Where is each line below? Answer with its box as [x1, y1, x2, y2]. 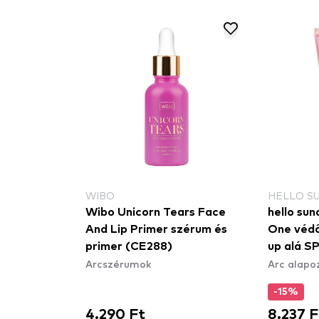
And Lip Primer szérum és [85, 224, 227, 235]
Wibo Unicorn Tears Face [85, 206, 226, 218]
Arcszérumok [85, 257, 151, 270]
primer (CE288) [85, 241, 172, 252]
